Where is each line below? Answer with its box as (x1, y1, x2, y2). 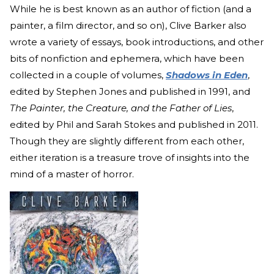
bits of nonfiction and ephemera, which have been (10, 52, 244, 64)
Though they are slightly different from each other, (10, 135, 244, 147)
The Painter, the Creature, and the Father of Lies (10, 102, 232, 114)
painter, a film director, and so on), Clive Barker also (10, 19, 246, 31)
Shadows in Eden (166, 68, 248, 81)
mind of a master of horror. (10, 168, 134, 180)
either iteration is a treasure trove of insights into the (10, 151, 250, 163)
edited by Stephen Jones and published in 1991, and (10, 85, 250, 97)
